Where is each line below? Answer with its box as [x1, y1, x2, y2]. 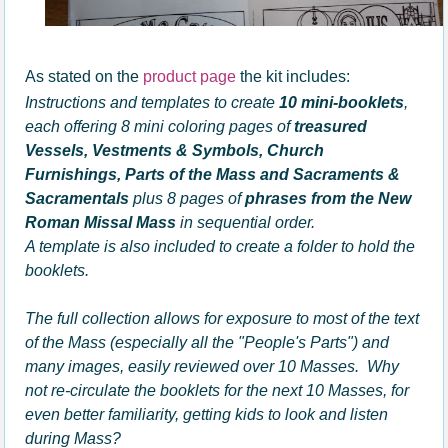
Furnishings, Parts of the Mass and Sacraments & [25, 166, 401, 183]
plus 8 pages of [129, 190, 246, 207]
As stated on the [25, 68, 144, 85]
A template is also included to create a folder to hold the [25, 238, 416, 255]
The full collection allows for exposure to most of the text [25, 310, 420, 327]
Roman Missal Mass [25, 214, 177, 231]
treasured [294, 118, 368, 135]
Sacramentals [25, 190, 130, 207]
